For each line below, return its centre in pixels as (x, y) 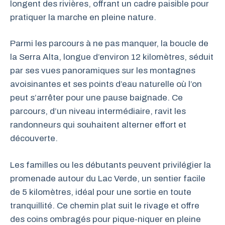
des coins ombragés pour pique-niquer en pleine (105, 219)
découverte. (34, 138)
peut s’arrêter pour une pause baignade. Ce (96, 98)
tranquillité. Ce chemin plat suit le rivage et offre (105, 205)
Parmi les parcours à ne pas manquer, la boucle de (109, 43)
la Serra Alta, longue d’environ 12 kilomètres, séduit (112, 57)
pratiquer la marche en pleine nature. (83, 17)
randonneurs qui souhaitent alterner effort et (98, 125)
